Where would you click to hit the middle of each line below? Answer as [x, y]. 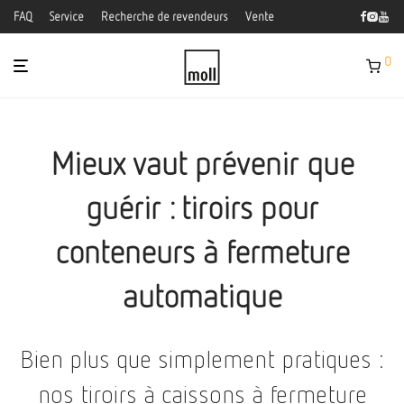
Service [67, 17]
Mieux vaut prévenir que [202, 163]
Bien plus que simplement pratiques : [202, 358]
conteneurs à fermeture [202, 252]
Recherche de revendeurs [165, 17]
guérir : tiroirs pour [202, 207]
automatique [202, 296]
